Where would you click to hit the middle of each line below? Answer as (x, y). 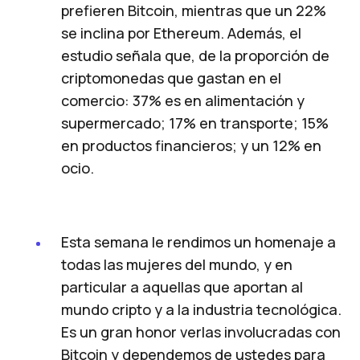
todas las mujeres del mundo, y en (177, 264)
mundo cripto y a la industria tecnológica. (201, 309)
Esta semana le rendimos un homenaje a (198, 241)
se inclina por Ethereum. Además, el (181, 33)
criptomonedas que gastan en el (171, 78)
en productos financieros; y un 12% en (191, 145)
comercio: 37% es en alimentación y (183, 100)
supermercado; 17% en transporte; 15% (195, 123)
